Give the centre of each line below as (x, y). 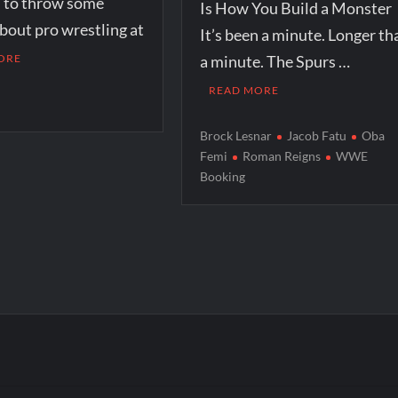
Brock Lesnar (235, 135)
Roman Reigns (281, 155)
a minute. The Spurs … (275, 61)
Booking (222, 176)
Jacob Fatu (316, 135)
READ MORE (243, 90)
